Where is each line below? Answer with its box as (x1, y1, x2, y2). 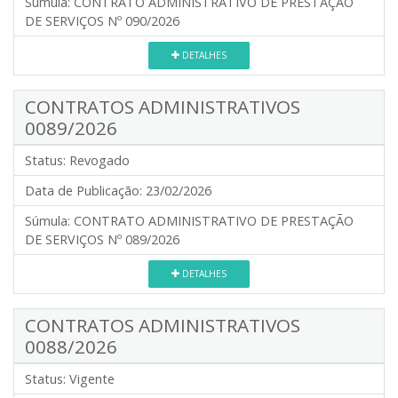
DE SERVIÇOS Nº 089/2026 (25, 231, 179, 248)
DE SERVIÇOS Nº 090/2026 (25, 12, 179, 29)
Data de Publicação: (25, 182, 142, 199)
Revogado (69, 152, 130, 169)
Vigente (69, 370, 115, 387)
